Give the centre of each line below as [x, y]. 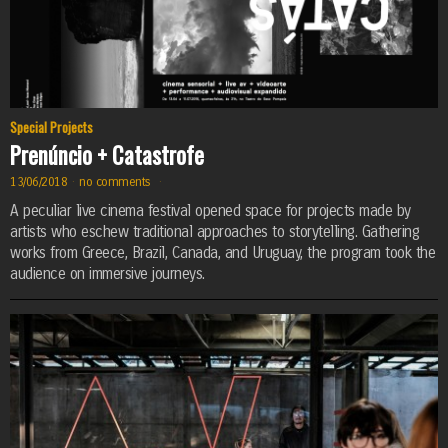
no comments [117, 182]
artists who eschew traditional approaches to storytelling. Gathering [214, 231]
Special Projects [51, 126]
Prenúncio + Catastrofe [107, 155]
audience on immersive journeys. [107, 273]
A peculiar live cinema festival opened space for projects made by [210, 210]
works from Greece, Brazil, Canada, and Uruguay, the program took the [222, 252]
